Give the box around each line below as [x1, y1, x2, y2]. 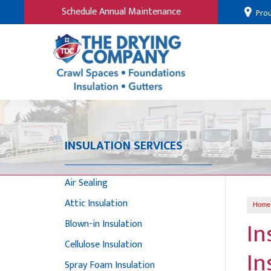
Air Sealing [65, 175, 108, 191]
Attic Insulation [65, 195, 128, 212]
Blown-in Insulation [65, 216, 142, 232]
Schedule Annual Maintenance [61, 4, 181, 20]
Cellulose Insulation [65, 237, 142, 253]
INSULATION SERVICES [65, 135, 183, 156]
